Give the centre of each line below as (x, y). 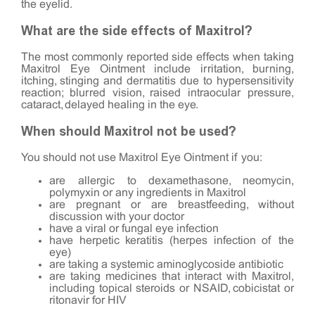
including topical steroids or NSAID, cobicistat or (172, 288)
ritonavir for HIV (88, 300)
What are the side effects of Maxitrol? (137, 31)
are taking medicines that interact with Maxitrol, (172, 276)
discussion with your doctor (117, 217)
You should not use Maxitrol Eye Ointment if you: (142, 157)
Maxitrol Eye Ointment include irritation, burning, (157, 69)
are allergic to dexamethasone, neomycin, (172, 181)
